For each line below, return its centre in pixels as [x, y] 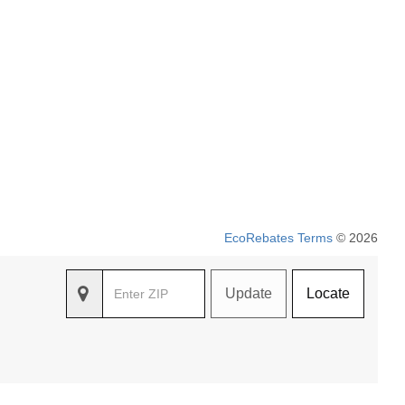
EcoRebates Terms [278, 238]
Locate [328, 293]
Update [249, 293]
